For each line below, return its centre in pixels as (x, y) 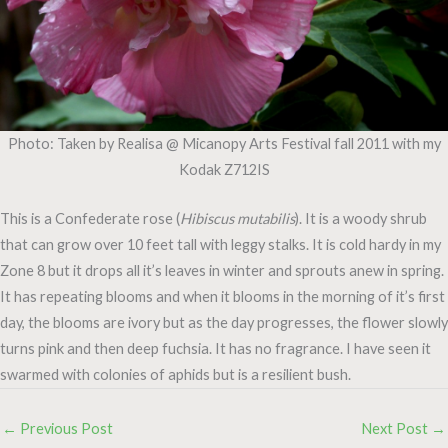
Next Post (396, 429)
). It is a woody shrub (361, 219)
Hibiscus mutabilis (237, 219)
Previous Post (65, 429)
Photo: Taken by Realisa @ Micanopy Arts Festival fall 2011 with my (224, 143)
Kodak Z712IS (224, 169)
